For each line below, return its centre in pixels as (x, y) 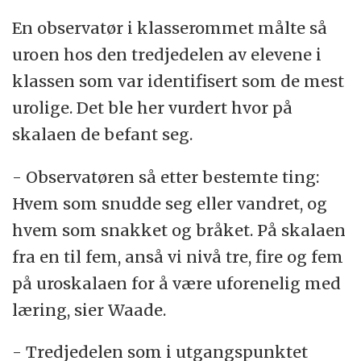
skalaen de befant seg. (103, 134)
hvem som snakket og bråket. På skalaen (179, 230)
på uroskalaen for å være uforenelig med (177, 283)
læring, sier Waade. (89, 309)
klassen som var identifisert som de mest (178, 81)
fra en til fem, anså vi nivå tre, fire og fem (178, 256)
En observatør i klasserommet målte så (170, 27)
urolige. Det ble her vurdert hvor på (153, 107)
